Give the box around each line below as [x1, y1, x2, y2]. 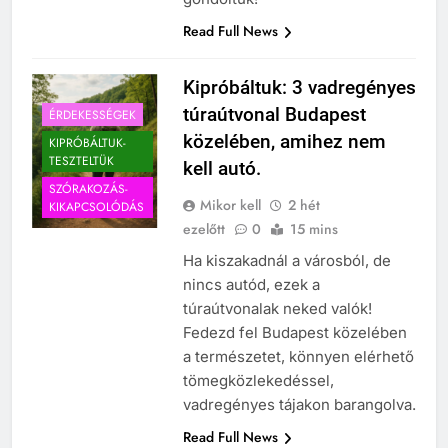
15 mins [289, 219, 338, 240]
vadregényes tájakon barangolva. [182, 395, 416, 415]
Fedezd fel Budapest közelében [182, 323, 407, 343]
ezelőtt [182, 219, 225, 240]
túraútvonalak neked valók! [182, 299, 372, 319]
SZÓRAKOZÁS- [49, 179, 128, 198]
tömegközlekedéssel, [182, 371, 334, 391]
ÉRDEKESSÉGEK [49, 105, 136, 124]
